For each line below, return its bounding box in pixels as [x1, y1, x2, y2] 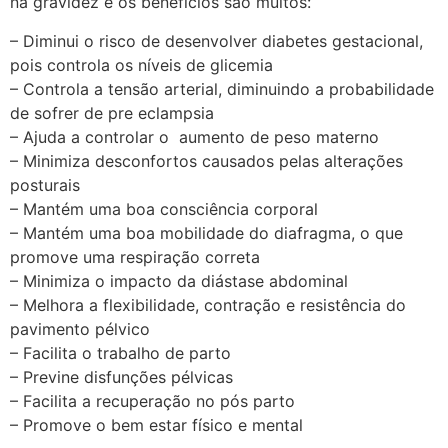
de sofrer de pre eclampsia [10, 102, 214, 123]
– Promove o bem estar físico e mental [10, 414, 303, 435]
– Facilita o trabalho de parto [10, 342, 231, 363]
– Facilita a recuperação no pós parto [10, 390, 295, 411]
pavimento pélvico [10, 318, 150, 339]
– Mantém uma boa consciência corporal [10, 198, 318, 219]
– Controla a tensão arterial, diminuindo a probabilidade [10, 78, 434, 99]
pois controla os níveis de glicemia [10, 54, 273, 75]
